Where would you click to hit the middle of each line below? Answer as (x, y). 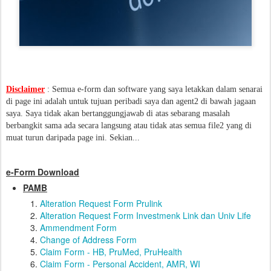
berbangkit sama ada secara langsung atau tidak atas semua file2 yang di (129, 126)
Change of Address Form (88, 240)
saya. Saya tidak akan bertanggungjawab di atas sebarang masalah (118, 114)
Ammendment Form (78, 228)
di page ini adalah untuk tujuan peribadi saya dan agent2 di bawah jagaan (131, 102)
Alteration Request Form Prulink (101, 204)
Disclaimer (25, 90)
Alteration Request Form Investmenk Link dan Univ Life (147, 216)
